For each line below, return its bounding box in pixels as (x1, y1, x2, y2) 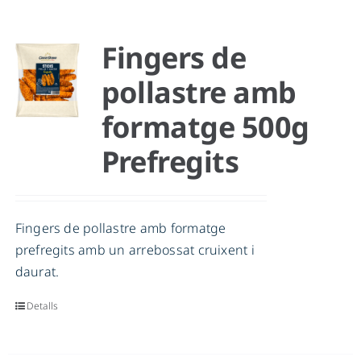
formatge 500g (101, 107, 309, 147)
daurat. (15, 263, 60, 281)
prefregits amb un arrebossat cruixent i (15, 241, 255, 259)
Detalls (26, 299, 59, 313)
